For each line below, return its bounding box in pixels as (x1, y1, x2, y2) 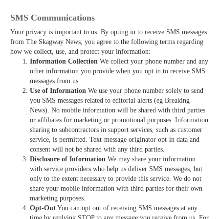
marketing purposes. (30, 194, 86, 202)
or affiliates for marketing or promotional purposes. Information (30, 116, 208, 124)
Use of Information (30, 87, 86, 94)
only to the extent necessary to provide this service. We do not (30, 175, 201, 182)
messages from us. (30, 77, 80, 85)
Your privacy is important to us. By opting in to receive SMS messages (10, 28, 207, 36)
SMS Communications (10, 12, 95, 22)
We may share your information (106, 155, 196, 163)
